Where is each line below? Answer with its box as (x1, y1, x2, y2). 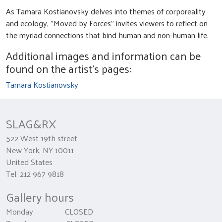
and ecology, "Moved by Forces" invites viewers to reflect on (6, 15, 208, 30)
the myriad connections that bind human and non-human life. (6, 27, 209, 42)
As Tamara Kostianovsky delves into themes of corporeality (6, 3, 206, 18)
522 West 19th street (6, 130, 77, 145)
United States (6, 154, 53, 169)
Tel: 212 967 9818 (6, 166, 64, 181)
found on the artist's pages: (6, 58, 131, 78)
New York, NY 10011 (6, 142, 74, 157)
